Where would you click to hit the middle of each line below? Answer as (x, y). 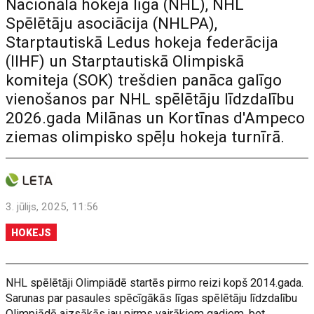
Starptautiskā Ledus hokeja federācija (142, 42)
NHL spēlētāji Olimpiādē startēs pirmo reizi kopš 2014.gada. (155, 282)
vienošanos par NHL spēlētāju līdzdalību (150, 99)
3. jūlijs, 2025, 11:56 (53, 206)
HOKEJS (32, 232)
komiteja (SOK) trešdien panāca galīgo (144, 80)
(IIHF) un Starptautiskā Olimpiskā (125, 61)
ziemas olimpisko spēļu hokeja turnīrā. (145, 137)
